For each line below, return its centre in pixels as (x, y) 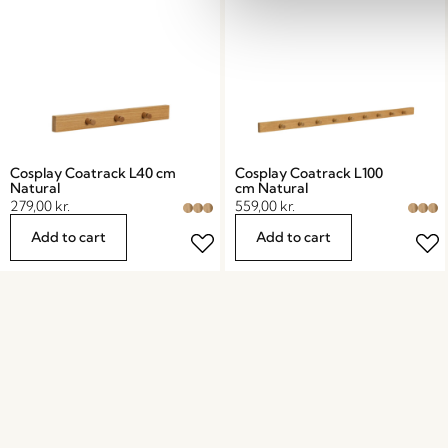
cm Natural (271, 187)
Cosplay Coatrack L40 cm (93, 172)
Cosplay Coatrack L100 (308, 172)
